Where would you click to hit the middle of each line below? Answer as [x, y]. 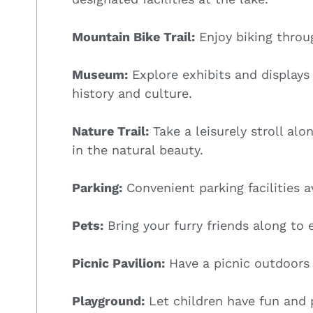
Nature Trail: [110, 131]
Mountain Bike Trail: [133, 36]
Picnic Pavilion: [118, 263]
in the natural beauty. [138, 150]
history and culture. [132, 93]
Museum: [100, 74]
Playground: [108, 300]
